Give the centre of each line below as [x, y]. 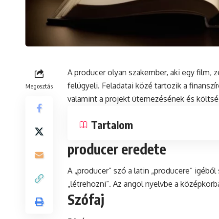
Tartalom [112, 125]
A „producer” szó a [101, 171]
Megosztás [39, 86]
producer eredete [117, 149]
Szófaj [86, 199]
